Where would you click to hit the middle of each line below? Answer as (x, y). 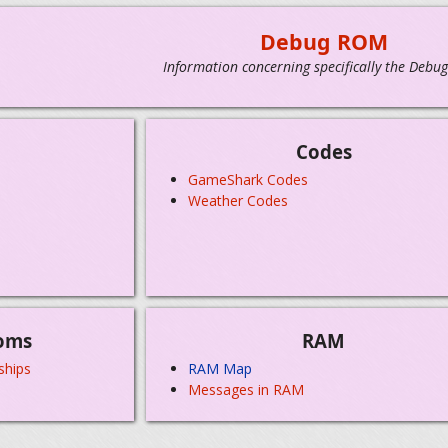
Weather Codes (238, 200)
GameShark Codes (248, 179)
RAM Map (220, 368)
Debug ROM (324, 42)
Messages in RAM (246, 389)
